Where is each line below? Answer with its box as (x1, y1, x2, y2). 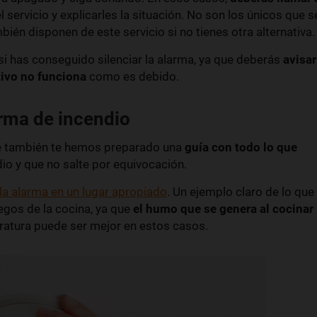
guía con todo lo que (185, 139, 297, 154)
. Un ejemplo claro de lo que (167, 184, 314, 199)
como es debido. (86, 69, 179, 83)
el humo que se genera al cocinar (133, 201, 313, 216)
